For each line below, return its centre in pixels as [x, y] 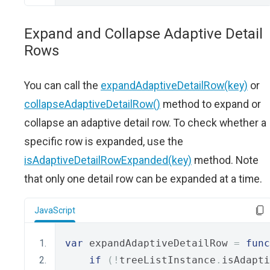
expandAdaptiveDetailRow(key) [174, 86]
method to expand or [211, 104]
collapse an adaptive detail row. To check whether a [145, 123]
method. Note [225, 160]
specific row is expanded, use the [104, 142]
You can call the [62, 86]
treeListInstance [168, 260]
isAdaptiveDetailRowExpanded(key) [108, 160]
